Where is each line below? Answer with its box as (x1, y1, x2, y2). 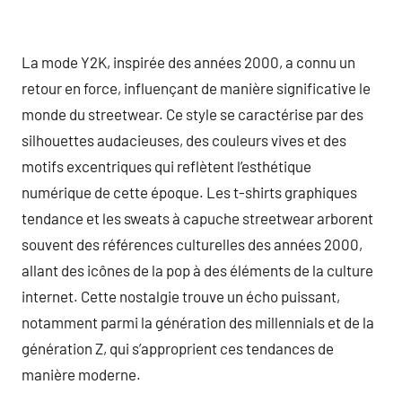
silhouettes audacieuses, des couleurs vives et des (22, 130, 346, 149)
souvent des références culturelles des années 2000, (22, 234, 363, 253)
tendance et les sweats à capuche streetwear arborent (22, 208, 373, 227)
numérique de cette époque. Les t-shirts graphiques (22, 182, 357, 201)
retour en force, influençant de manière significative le (22, 78, 371, 97)
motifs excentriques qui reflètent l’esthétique (22, 156, 311, 175)
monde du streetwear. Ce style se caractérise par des (22, 104, 363, 123)
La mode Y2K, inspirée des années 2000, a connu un (22, 52, 355, 71)
